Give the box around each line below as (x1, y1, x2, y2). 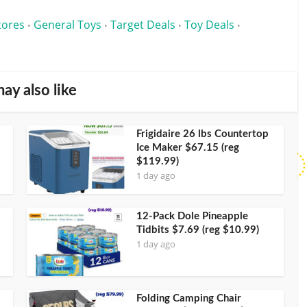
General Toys (34, 16, 101, 32)
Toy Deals (184, 16, 234, 32)
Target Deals (110, 16, 175, 32)
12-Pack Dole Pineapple (136, 210, 248, 221)
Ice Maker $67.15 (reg (136, 142, 239, 153)
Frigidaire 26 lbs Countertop (136, 128, 269, 139)
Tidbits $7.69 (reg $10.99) (136, 224, 259, 235)
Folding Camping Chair (136, 293, 241, 304)
